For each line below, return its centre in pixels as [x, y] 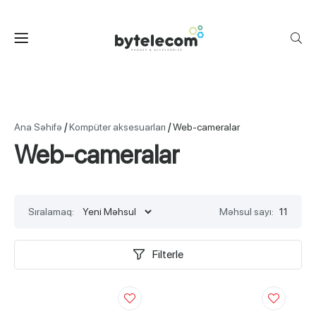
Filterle [168, 254]
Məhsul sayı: [247, 212]
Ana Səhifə [38, 127]
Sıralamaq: [51, 212]
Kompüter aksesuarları [117, 127]
